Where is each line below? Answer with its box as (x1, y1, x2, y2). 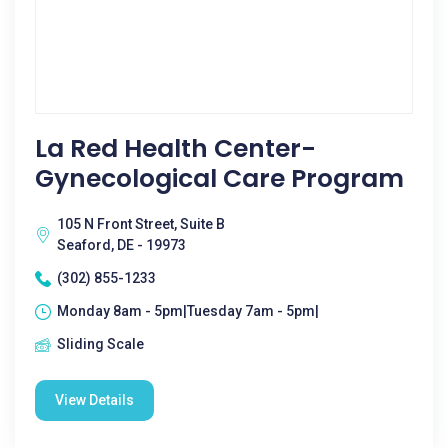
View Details (55, 392, 134, 408)
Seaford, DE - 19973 (57, 237, 186, 253)
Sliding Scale (57, 336, 144, 352)
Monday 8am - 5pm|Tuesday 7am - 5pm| (57, 303, 319, 319)
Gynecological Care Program (35, 161, 404, 196)
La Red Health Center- (35, 131, 316, 166)
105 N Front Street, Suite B (57, 216, 225, 232)
